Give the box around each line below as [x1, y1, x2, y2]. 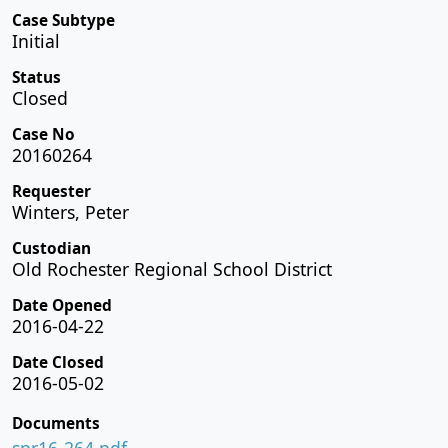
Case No [12, 123, 75, 145]
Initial [12, 28, 60, 53]
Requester [12, 180, 91, 202]
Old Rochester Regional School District [12, 256, 332, 281]
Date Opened [12, 294, 112, 316]
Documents [12, 412, 100, 434]
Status [12, 66, 61, 88]
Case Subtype [12, 9, 115, 31]
